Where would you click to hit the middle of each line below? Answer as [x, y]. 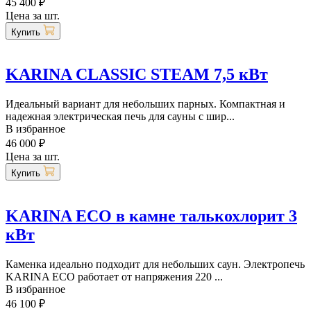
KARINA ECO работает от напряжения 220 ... [114, 277]
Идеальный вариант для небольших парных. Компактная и [145, 104]
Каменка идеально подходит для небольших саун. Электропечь [155, 264]
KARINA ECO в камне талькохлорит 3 [151, 216]
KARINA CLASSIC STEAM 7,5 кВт [137, 75]
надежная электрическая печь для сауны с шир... [120, 117]
